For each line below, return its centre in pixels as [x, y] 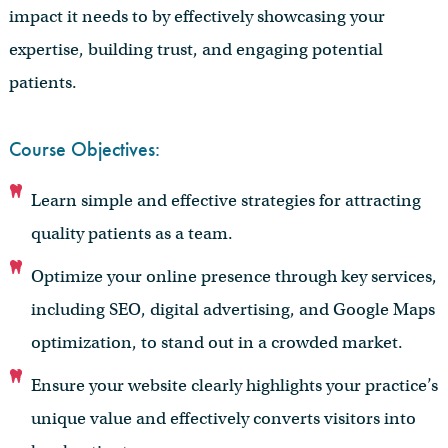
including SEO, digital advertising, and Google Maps [233, 309]
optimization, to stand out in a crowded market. [217, 342]
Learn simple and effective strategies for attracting [226, 200]
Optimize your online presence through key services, [234, 276]
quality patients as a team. [132, 233]
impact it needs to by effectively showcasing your [196, 17]
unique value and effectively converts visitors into [224, 418]
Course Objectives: [84, 148]
